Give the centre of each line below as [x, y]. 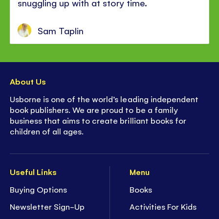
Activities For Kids [163, 207]
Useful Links [33, 172]
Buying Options [39, 189]
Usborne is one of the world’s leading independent [104, 99]
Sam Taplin [61, 30]
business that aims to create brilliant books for [98, 120]
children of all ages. [47, 131]
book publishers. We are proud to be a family [94, 109]
